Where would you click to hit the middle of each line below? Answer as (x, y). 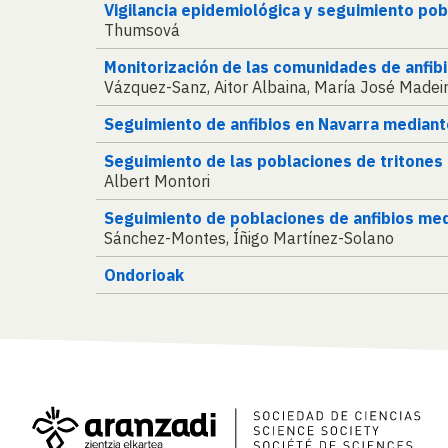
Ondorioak (144, 275)
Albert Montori (157, 181)
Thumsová (142, 30)
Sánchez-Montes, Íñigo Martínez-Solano (249, 238)
